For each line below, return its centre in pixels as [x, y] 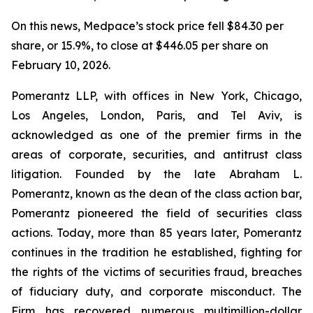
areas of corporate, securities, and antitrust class [156, 154]
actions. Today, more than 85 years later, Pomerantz [156, 233]
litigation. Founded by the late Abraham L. [156, 174]
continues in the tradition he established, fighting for [156, 252]
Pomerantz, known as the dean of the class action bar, [156, 194]
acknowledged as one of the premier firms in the [156, 135]
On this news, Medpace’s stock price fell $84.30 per [147, 26]
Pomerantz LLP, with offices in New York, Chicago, [156, 96]
